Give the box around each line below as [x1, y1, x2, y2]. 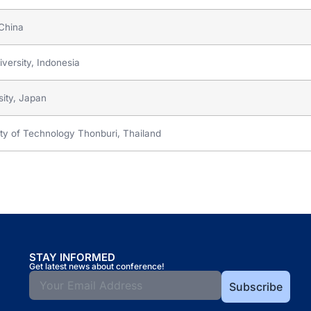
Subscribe [228, 279, 283, 294]
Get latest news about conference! [28, 260, 165, 271]
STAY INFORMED [28, 250, 115, 264]
